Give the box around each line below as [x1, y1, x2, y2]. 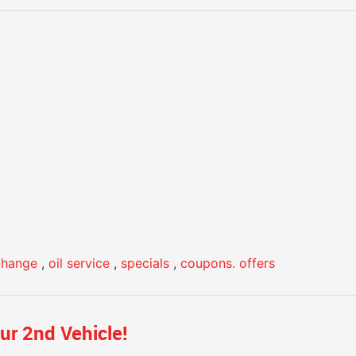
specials [121, 255, 169, 272]
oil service [48, 255, 110, 272]
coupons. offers [180, 255, 275, 272]
